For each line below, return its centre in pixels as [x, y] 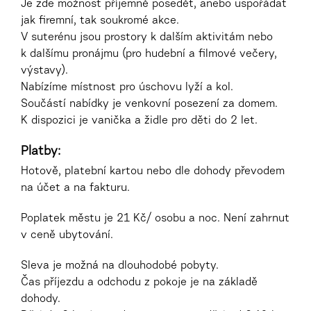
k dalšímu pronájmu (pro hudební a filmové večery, [149, 54]
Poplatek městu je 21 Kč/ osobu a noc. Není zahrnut [155, 219]
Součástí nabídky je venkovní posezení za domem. [149, 104]
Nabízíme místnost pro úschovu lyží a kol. [127, 88]
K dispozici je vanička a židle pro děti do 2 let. [139, 121]
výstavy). [44, 71]
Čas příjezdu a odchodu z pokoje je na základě [139, 283]
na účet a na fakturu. [75, 188]
